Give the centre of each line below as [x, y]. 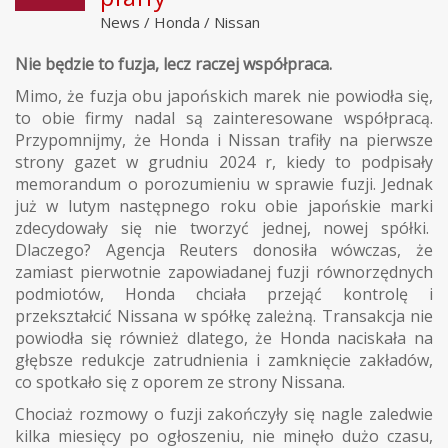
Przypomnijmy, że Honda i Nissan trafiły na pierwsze [224, 140]
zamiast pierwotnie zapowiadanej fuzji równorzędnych [224, 272]
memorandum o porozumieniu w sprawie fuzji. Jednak [224, 184]
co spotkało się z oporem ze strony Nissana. [180, 382]
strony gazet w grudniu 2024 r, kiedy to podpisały [224, 162]
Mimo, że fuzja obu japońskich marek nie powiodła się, [224, 96]
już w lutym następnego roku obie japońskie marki [224, 206]
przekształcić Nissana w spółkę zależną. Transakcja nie [224, 316]
